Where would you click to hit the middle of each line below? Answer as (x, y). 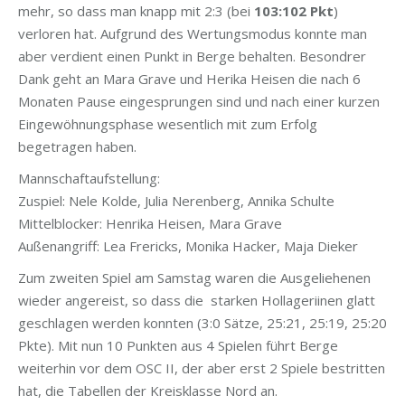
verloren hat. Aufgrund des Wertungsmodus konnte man (193, 34)
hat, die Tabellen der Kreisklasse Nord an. (148, 391)
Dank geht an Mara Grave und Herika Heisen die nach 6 (189, 79)
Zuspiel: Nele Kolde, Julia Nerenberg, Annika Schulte (176, 201)
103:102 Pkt (294, 11)
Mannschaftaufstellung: (89, 179)
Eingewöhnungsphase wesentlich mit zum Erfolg (168, 124)
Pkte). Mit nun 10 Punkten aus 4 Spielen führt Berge (178, 346)
